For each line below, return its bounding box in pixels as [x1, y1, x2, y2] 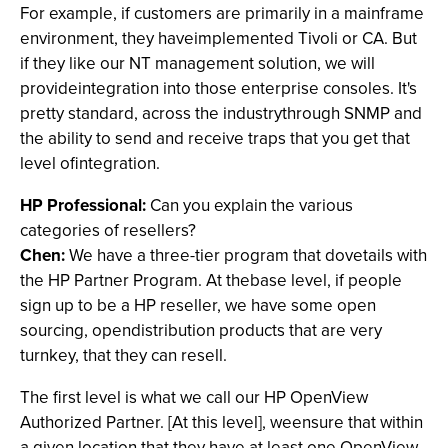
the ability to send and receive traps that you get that [20, 126, 410, 151]
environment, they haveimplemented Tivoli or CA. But [20, 26, 417, 51]
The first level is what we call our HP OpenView [20, 385, 368, 410]
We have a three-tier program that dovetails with [65, 243, 427, 268]
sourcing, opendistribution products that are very [20, 318, 382, 343]
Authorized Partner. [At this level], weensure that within [20, 410, 423, 435]
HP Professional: [20, 193, 146, 218]
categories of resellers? [20, 218, 196, 243]
